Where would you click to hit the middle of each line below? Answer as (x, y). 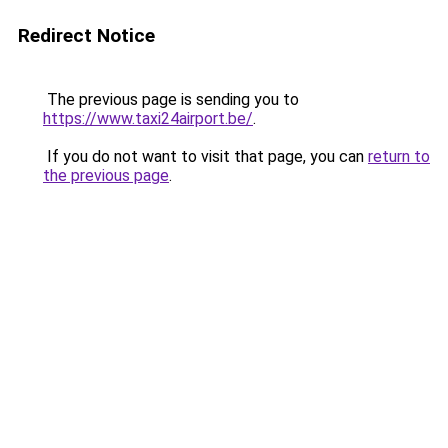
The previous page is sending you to (171, 99)
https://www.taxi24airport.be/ (148, 118)
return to (399, 156)
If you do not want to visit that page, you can (205, 156)
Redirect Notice (86, 35)
